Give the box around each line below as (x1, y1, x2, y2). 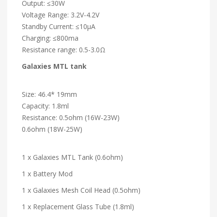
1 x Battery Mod (22, 169, 73, 178)
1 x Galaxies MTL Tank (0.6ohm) (22, 152, 123, 162)
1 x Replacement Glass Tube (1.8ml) (22, 201, 134, 211)
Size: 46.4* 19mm (22, 89, 77, 99)
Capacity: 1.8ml (22, 101, 69, 110)
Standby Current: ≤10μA (22, 21, 95, 31)
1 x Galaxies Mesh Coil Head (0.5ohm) (22, 185, 140, 195)
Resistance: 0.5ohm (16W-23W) (22, 112, 120, 122)
